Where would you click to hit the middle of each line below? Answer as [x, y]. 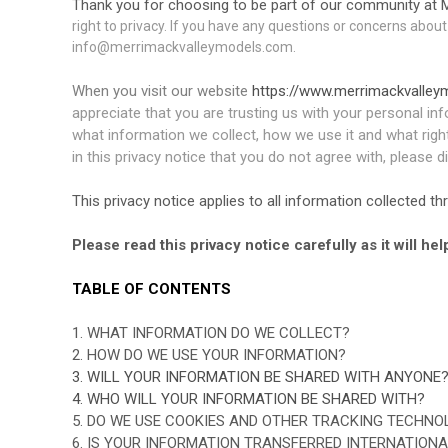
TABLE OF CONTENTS [151, 289]
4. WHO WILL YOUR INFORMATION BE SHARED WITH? [248, 399]
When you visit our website [162, 91]
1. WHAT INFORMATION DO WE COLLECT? [211, 333]
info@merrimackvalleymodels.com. [184, 47]
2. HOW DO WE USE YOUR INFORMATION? [209, 355]
